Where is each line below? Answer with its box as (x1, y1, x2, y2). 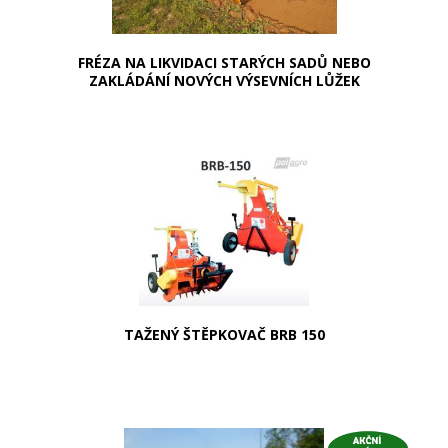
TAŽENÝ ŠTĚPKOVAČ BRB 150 (123, 325, 325, 344)
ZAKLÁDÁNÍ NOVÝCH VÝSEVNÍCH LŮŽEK (88, 71, 360, 90)
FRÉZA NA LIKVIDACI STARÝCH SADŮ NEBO (77, 53, 371, 72)
